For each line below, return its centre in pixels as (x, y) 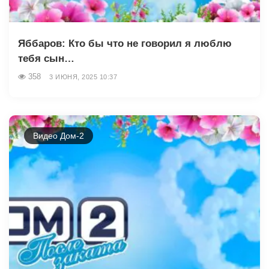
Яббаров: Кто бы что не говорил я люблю (125, 43)
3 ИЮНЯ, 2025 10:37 (83, 77)
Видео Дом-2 (59, 135)
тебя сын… (46, 58)
